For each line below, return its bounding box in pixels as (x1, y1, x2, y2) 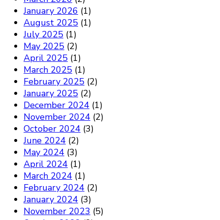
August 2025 (24, 17, 78, 29)
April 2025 (24, 52, 68, 64)
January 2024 (24, 193, 78, 206)
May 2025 (24, 40, 64, 53)
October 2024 (24, 123, 81, 135)
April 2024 (24, 158, 68, 170)
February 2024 (24, 182, 84, 194)
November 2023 (24, 205, 90, 218)
